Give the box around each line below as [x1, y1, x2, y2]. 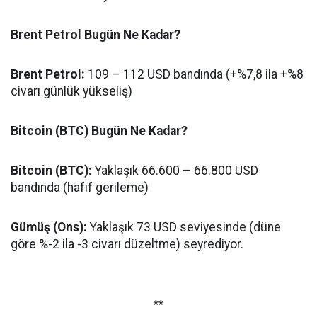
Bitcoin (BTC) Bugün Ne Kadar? [11, 124, 188, 138]
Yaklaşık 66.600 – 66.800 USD [92, 163, 258, 178]
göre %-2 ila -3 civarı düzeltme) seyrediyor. [11, 237, 243, 251]
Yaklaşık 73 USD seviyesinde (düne [87, 220, 281, 234]
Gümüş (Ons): [11, 220, 87, 234]
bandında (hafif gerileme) [11, 180, 149, 195]
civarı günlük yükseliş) [11, 84, 132, 98]
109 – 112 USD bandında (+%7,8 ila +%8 [85, 67, 304, 81]
